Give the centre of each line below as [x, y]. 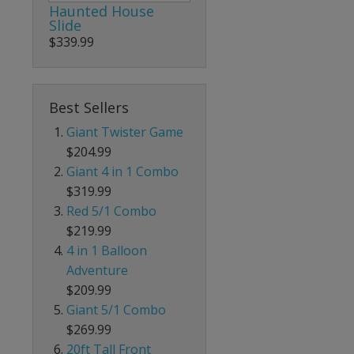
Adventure [98, 270]
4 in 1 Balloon [107, 250]
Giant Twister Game [125, 132]
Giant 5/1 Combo [117, 309]
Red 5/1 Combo [112, 211]
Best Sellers [89, 107]
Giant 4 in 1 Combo [123, 171]
